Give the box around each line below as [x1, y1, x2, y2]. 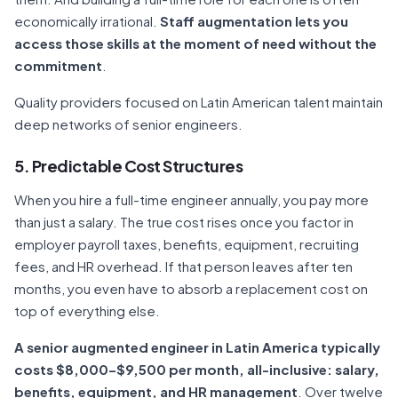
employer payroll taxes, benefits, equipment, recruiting [14, 235, 359, 252]
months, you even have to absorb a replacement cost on [14, 280, 368, 297]
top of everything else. [14, 302, 160, 319]
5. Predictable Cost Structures [14, 155, 243, 176]
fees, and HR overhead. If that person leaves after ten [14, 258, 353, 275]
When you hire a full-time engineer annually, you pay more [14, 191, 369, 208]
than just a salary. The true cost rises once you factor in [14, 213, 354, 230]
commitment [14, 57, 102, 74]
